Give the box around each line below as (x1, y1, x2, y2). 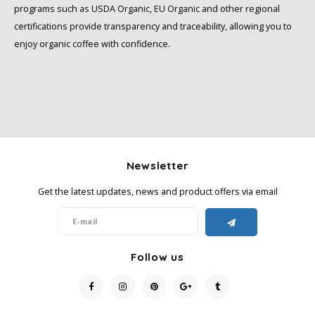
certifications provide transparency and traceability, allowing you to (14, 20, 292, 33)
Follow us (131, 250, 184, 264)
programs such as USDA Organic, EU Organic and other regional (14, 3, 280, 15)
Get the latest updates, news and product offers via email (37, 186, 278, 198)
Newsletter (126, 159, 189, 173)
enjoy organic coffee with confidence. (14, 38, 170, 51)
